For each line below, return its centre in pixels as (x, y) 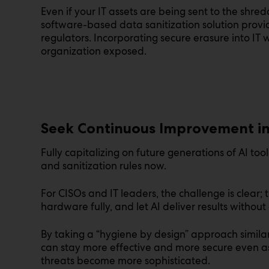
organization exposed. (94, 51)
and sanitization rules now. (104, 165)
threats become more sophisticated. (125, 260)
